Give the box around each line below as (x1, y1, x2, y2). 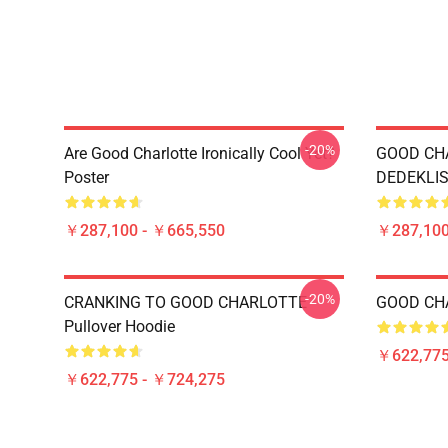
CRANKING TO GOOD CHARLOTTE (64, 293, 307, 312)
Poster (64, 168, 109, 187)
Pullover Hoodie (64, 317, 175, 336)
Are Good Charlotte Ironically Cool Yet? (64, 144, 335, 163)
